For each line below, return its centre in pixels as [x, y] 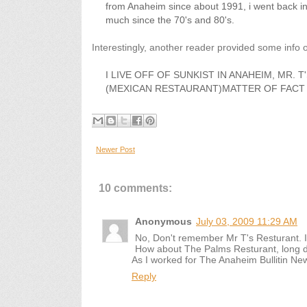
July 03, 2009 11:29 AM [247, 221]
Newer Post [115, 149]
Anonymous [163, 221]
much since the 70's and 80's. [170, 20]
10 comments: [135, 188]
